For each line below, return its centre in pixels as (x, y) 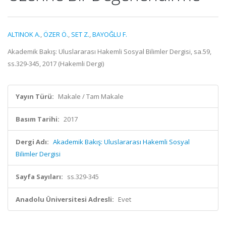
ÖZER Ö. (56, 34)
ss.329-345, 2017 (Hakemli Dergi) (56, 64)
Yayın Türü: (35, 96)
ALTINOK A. (24, 34)
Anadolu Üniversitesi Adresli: (65, 199)
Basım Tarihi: (38, 119)
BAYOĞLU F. (110, 34)
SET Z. (80, 34)
